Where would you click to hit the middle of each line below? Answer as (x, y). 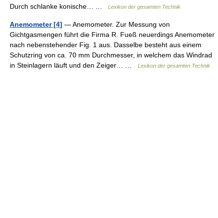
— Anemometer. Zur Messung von (116, 24)
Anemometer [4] (36, 24)
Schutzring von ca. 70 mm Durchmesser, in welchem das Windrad (111, 55)
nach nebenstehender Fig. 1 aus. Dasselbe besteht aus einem (106, 45)
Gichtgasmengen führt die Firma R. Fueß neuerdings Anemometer (112, 35)
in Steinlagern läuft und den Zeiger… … (74, 65)
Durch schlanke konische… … (59, 6)
